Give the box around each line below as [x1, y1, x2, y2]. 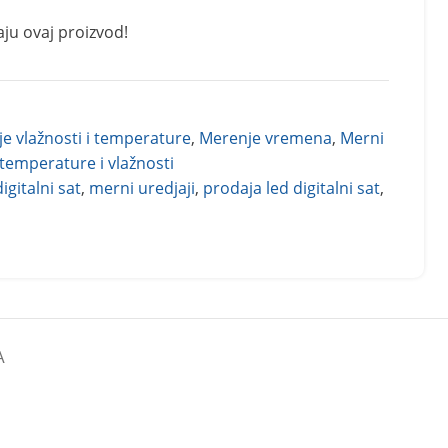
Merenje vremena [199, 127, 332, 149]
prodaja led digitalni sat [203, 177, 380, 199]
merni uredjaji [89, 177, 195, 199]
